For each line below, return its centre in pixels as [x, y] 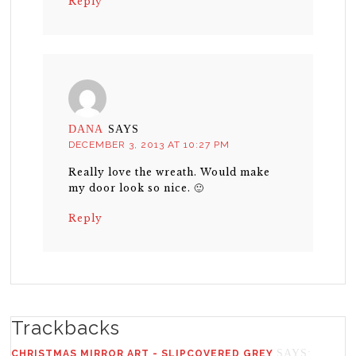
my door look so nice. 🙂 [137, 188]
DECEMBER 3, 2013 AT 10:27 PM [149, 145]
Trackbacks [66, 328]
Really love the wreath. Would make [170, 172]
